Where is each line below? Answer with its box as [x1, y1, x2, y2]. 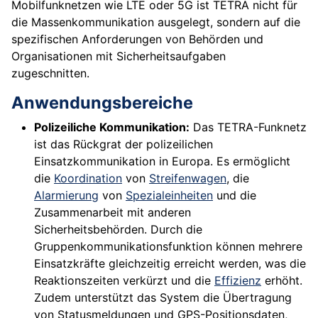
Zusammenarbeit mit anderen [34, 205, 191, 220]
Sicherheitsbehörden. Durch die [34, 222, 202, 237]
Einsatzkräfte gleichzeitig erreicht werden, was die [34, 256, 306, 271]
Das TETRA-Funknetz [190, 120, 307, 135]
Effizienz [214, 273, 261, 288]
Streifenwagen [149, 171, 226, 186]
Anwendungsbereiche [11, 92, 193, 114]
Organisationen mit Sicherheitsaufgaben [11, 49, 226, 64]
